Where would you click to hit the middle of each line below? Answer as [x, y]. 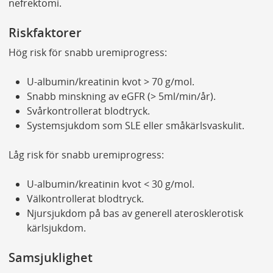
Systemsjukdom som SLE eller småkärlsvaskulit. [135, 126]
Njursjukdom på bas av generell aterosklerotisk [135, 214]
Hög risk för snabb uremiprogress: [87, 53]
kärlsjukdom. [56, 228]
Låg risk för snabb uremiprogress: [86, 155]
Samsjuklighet [50, 258]
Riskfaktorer [45, 33]
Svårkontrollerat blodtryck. [88, 111]
